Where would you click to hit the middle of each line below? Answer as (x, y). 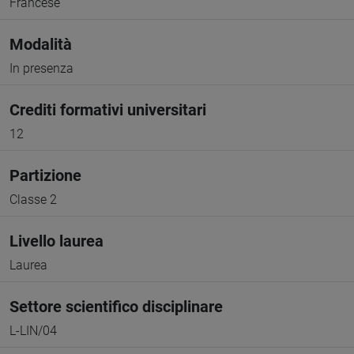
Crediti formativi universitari (108, 110)
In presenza (41, 68)
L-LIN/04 (33, 331)
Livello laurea (56, 241)
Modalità (41, 44)
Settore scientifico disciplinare (116, 307)
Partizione (45, 175)
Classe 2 (33, 200)
